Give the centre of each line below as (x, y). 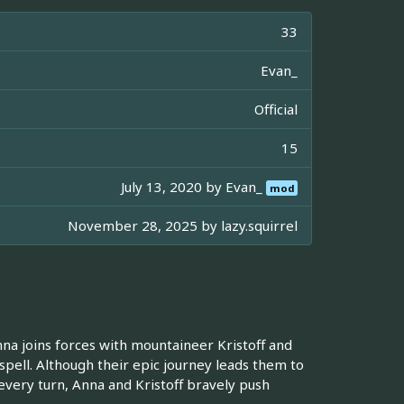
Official (276, 110)
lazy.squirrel (259, 226)
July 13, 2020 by (174, 187)
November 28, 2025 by (144, 226)
